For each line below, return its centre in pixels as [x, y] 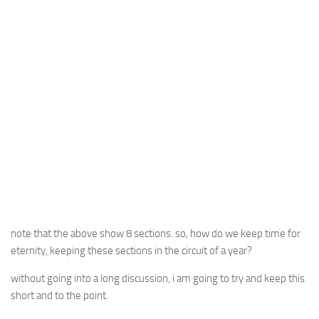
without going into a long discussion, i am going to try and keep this [158, 278]
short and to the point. [59, 296]
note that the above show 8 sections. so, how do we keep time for [156, 234]
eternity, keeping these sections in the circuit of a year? [131, 251]
